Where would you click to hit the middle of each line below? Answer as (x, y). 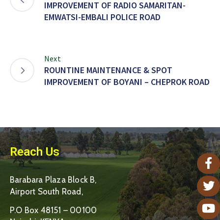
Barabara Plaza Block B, (53, 179)
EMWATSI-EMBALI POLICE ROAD (102, 17)
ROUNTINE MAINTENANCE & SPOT (108, 70)
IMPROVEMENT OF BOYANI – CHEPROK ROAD (127, 82)
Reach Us (35, 151)
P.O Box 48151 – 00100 (54, 210)
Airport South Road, (46, 191)
